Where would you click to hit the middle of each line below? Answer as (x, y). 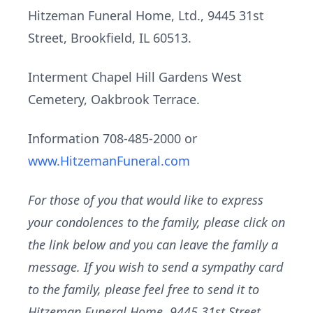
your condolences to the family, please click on (156, 222)
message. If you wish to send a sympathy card (155, 267)
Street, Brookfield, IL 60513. (110, 38)
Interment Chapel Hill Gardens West (135, 77)
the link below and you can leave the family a (153, 245)
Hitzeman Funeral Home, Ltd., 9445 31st (146, 15)
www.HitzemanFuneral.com (109, 161)
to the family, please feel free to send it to (144, 289)
